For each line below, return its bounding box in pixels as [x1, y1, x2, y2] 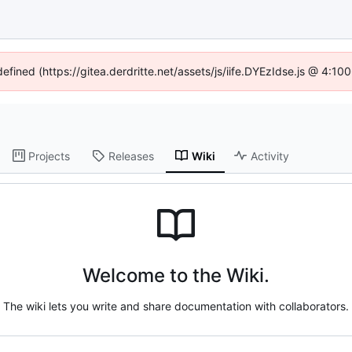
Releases [108, 148, 155, 163]
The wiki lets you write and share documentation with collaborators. [3, 299, 349, 313]
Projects [28, 148, 71, 163]
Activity [251, 148, 290, 163]
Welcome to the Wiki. [82, 263, 269, 287]
